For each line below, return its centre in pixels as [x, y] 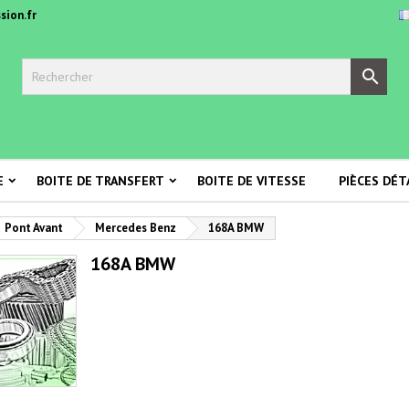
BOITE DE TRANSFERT [100, 181]
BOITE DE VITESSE [252, 181]
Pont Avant [34, 228]
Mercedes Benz [136, 228]
